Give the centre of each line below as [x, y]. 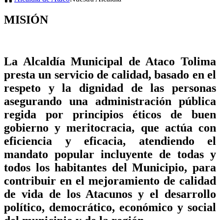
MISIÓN [26, 19]
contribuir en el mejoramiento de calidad [110, 180]
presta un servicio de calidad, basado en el [110, 74]
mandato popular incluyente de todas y [110, 154]
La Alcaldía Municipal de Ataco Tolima [110, 61]
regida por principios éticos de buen [110, 114]
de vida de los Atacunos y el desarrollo [110, 194]
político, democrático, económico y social [110, 207]
